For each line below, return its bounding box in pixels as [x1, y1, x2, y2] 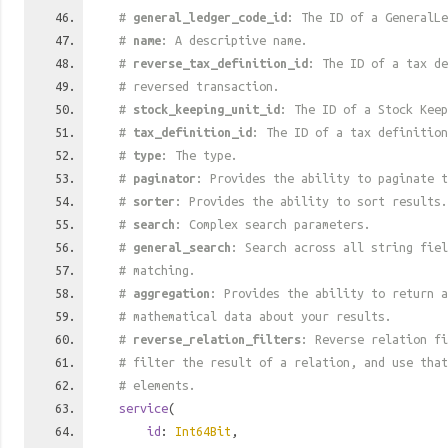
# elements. [119, 378, 196, 392]
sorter [133, 194, 175, 208]
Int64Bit [175, 424, 231, 438]
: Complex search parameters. [175, 217, 371, 231]
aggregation [133, 286, 210, 300]
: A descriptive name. [161, 33, 308, 47]
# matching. [119, 263, 196, 277]
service [119, 401, 168, 415]
